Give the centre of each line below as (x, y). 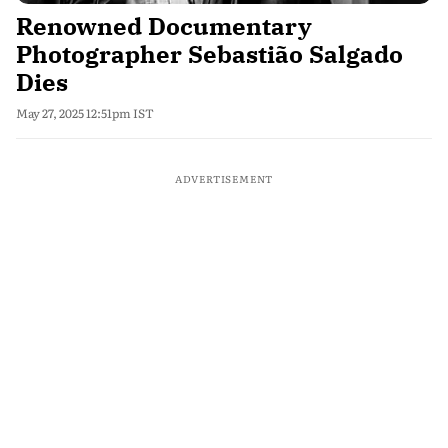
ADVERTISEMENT (224, 178)
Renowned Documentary (164, 26)
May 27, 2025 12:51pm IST (85, 113)
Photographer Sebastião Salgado (209, 54)
